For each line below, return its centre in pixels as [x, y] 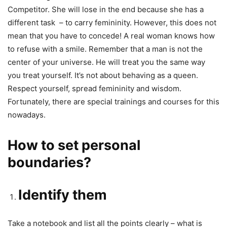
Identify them [63, 195]
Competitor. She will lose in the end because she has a [106, 9]
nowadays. [27, 115]
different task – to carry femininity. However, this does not [112, 22]
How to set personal [74, 145]
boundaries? [49, 162]
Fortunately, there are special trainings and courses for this [113, 101]
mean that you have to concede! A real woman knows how [111, 35]
